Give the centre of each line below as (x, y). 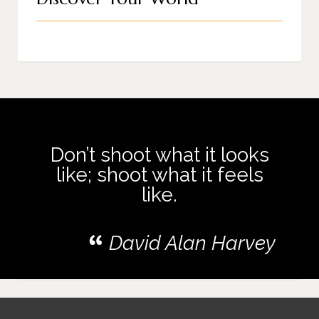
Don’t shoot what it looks (159, 155)
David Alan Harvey (192, 243)
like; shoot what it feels (159, 174)
